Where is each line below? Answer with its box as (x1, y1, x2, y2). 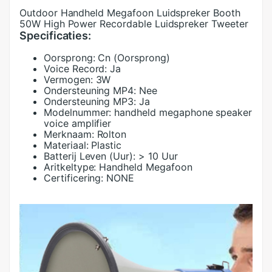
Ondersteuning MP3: (44, 95, 137, 107)
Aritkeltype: (44, 161, 97, 173)
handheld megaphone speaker (114, 106, 253, 118)
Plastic (91, 139, 122, 151)
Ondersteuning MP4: (44, 84, 137, 97)
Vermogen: (44, 73, 93, 86)
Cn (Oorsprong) (98, 52, 170, 64)
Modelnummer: (44, 106, 112, 118)
